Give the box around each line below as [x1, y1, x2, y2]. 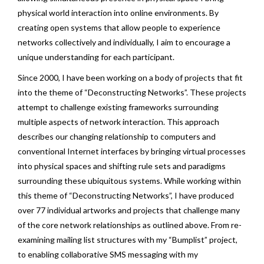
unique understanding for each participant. [18, 51, 174, 62]
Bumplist [172, 234, 204, 245]
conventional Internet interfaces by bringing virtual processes [18, 146, 246, 156]
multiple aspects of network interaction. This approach [18, 116, 219, 127]
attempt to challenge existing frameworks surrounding [18, 101, 219, 112]
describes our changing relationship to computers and [18, 131, 216, 141]
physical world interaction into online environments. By [18, 7, 219, 18]
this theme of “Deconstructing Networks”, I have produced [18, 190, 234, 200]
